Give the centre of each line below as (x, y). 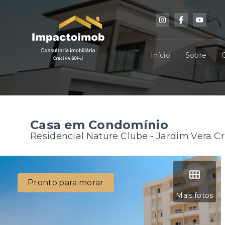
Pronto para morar (66, 183)
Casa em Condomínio (99, 125)
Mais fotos (195, 195)
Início (160, 55)
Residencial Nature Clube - (93, 136)
